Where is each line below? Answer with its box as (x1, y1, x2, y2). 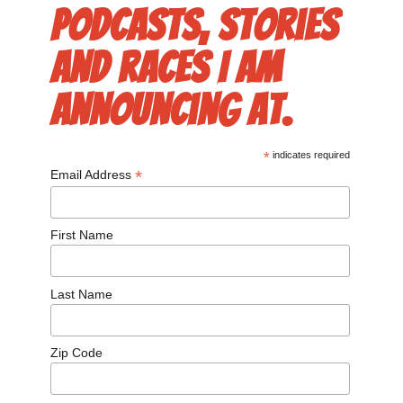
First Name (49, 228, 113, 243)
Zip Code (49, 345, 103, 361)
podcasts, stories (49, 3, 338, 49)
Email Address (49, 167, 135, 182)
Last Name (49, 286, 112, 301)
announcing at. (49, 87, 292, 133)
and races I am (49, 45, 282, 91)
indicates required (270, 149, 351, 160)
